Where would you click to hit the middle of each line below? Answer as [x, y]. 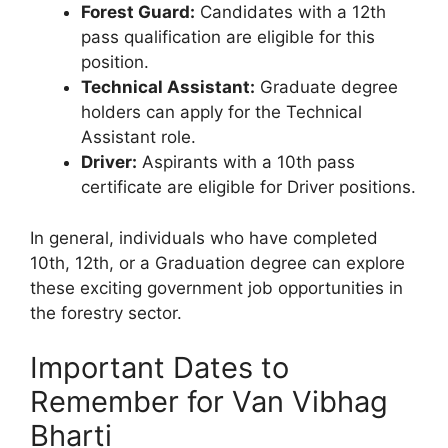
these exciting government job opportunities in [216, 287]
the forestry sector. [106, 312]
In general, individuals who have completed [204, 237]
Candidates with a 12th [290, 12]
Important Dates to [159, 368]
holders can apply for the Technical [221, 112]
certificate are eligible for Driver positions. [248, 187]
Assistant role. [138, 137]
